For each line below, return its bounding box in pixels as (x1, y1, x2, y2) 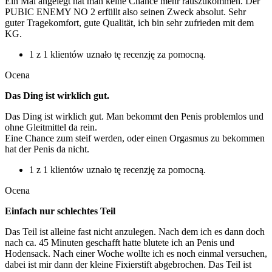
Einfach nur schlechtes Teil (5, 206, 115, 217)
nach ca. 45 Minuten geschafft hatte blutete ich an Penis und (5, 237, 234, 248)
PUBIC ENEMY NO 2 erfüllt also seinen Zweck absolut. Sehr (5, 7, 246, 18)
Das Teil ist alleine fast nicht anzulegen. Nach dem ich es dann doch (5, 226, 265, 237)
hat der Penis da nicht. (5, 144, 89, 155)
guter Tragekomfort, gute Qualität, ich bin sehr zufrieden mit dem (5, 18, 254, 29)
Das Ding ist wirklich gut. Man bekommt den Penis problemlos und (5, 111, 263, 122)
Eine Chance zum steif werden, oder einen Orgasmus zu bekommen (5, 133, 265, 144)
